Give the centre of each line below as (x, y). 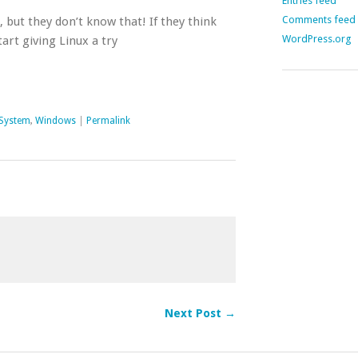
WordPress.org (316, 39)
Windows (56, 121)
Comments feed (318, 20)
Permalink (108, 121)
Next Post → (200, 313)
